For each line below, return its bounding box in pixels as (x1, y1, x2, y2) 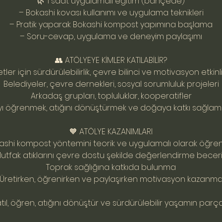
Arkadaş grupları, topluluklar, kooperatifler (30, 90, 192, 102)
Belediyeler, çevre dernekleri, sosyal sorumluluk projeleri (3, 78, 219, 90)
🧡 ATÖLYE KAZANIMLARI (69, 126, 153, 137)
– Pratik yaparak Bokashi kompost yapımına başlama (9, 19, 213, 30)
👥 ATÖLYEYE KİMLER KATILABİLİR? (55, 55, 167, 66)
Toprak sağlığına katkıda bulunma (46, 162, 176, 173)
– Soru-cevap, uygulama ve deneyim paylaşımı (20, 31, 202, 42)
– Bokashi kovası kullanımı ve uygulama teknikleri (18, 7, 204, 18)
